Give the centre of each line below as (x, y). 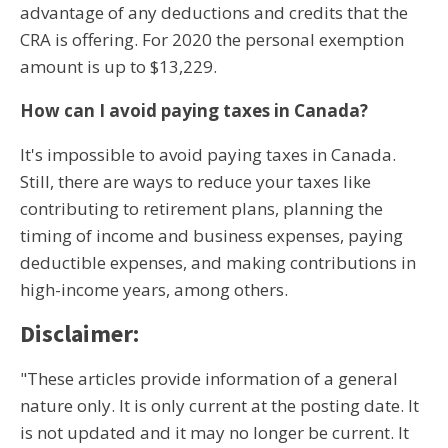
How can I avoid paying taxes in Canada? (194, 110)
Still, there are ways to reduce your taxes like (195, 181)
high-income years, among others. (154, 289)
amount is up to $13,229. (118, 66)
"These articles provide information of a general (209, 378)
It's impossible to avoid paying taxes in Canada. (208, 154)
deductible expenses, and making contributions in (218, 262)
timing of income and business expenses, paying (211, 235)
